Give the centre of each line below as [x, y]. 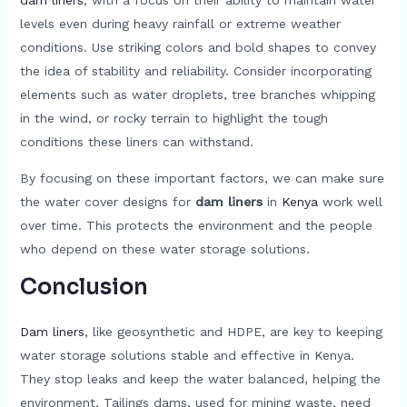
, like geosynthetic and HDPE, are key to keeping [233, 331]
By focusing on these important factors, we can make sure [202, 178]
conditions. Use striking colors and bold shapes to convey [198, 47]
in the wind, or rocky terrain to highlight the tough [174, 118]
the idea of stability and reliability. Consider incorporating [195, 70]
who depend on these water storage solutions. [164, 248]
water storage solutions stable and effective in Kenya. [187, 355]
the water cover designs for [107, 201]
